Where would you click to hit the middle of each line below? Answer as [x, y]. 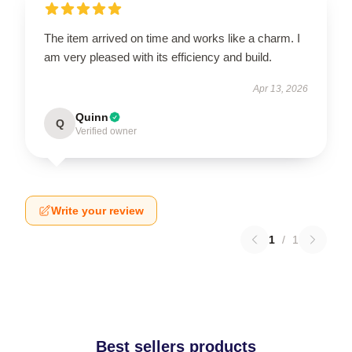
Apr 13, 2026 [280, 89]
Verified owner [106, 131]
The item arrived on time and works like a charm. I [172, 38]
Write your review [97, 211]
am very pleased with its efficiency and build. [158, 57]
